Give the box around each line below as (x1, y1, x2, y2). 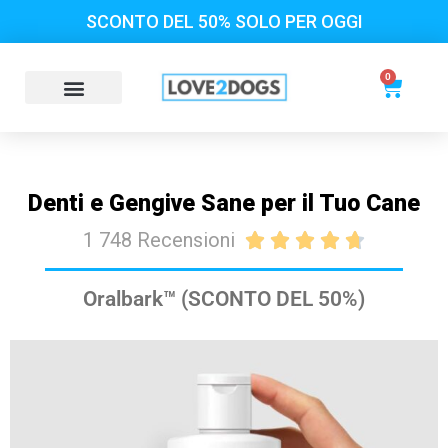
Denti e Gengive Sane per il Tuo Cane (28, 190, 420, 218)
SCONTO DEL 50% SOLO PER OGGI (85, 10, 363, 32)
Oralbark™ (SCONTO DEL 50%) (83, 287, 365, 312)
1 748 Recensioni (83, 228, 235, 253)
